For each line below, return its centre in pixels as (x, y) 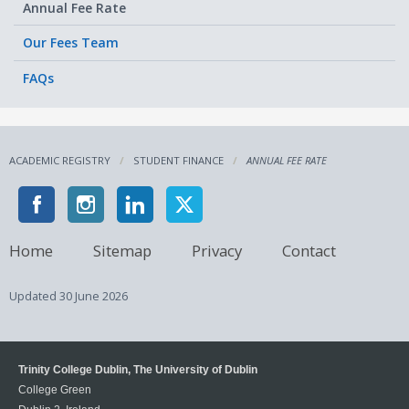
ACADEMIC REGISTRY (60, 161)
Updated (34, 297)
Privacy (217, 250)
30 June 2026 (94, 297)
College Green (55, 390)
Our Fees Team (71, 43)
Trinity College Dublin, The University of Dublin (138, 370)
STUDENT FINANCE (178, 161)
